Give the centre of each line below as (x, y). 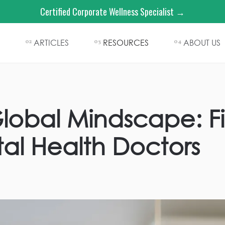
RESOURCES (126, 42)
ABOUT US (202, 42)
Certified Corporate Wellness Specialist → (113, 12)
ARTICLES (51, 42)
